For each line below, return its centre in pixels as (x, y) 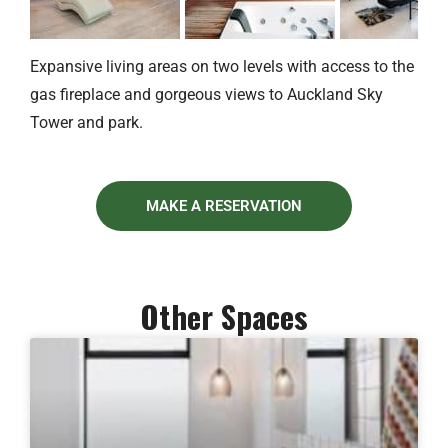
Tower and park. (86, 122)
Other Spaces (224, 315)
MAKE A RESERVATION (224, 205)
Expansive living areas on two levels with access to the (222, 66)
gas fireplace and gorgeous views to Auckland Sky (206, 94)
